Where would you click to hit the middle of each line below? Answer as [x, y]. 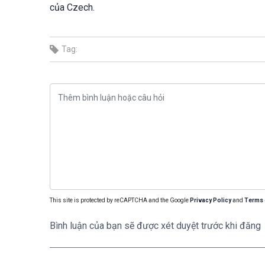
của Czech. [72, 7]
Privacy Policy [211, 200]
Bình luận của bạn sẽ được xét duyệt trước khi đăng [155, 226]
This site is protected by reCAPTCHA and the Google [120, 200]
